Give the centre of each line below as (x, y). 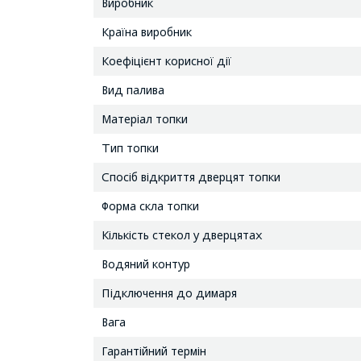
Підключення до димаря (169, 293)
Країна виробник (146, 31)
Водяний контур (145, 263)
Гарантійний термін (154, 351)
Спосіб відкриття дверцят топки (191, 176)
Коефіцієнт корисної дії (166, 60)
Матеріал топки (147, 118)
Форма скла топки (150, 205)
